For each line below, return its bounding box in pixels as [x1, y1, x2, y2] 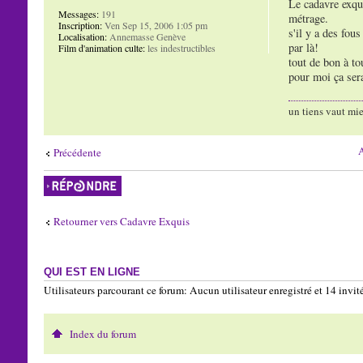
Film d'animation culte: [58, 41, 145, 54]
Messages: [58, 6, 99, 20]
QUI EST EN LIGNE [43, 266, 140, 278]
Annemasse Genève [106, 29, 186, 43]
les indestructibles [144, 41, 216, 54]
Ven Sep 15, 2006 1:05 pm [101, 18, 207, 32]
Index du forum [69, 326, 136, 341]
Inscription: [58, 18, 102, 32]
